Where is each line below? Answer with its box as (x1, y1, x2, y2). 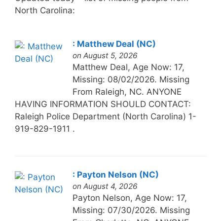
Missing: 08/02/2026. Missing (72, 74, 189, 84)
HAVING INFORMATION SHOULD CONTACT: (14, 99, 191, 109)
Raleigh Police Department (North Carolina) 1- (14, 111, 196, 121)
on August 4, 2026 (72, 181, 138, 191)
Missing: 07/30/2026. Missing (72, 205, 190, 215)
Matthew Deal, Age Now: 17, (72, 62, 184, 72)
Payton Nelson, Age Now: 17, (72, 192, 187, 203)
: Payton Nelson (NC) (72, 169, 159, 180)
